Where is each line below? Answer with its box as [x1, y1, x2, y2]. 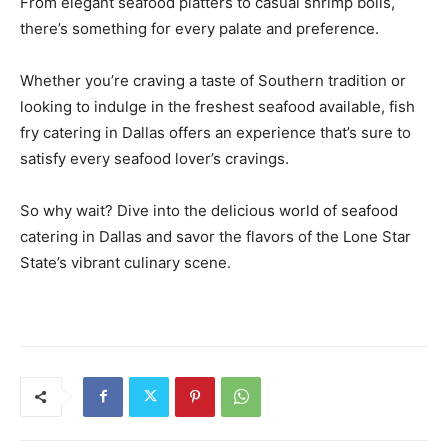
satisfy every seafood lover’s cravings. [20, 148, 293, 168]
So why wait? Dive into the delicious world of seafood [20, 200, 398, 220]
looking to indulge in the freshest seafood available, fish [20, 96, 415, 116]
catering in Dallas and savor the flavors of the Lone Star [20, 226, 411, 246]
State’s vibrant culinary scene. [20, 252, 231, 272]
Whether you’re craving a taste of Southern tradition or [20, 70, 406, 90]
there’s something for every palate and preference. [20, 18, 379, 38]
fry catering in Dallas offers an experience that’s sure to [20, 122, 411, 142]
